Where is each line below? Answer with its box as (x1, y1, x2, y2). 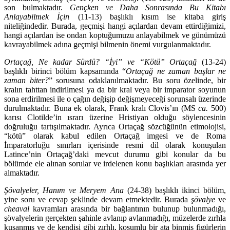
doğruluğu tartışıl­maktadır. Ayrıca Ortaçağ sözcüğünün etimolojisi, (4, 122, 226, 131)
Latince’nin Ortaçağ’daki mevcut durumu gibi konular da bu (4, 150, 226, 159)
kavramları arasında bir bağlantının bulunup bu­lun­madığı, (29, 204, 226, 214)
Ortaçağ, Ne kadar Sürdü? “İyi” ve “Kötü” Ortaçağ (4, 57, 197, 67)
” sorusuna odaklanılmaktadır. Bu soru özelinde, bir (48, 76, 226, 85)
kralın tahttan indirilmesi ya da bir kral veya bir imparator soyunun (4, 85, 226, 94)
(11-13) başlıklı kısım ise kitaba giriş (69, 12, 226, 22)
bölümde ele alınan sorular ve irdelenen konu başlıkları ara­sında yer (4, 159, 226, 168)
